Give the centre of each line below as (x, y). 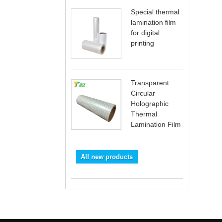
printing (142, 43)
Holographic (150, 104)
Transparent (150, 83)
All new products (107, 157)
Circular (143, 93)
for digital (145, 33)
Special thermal (155, 12)
